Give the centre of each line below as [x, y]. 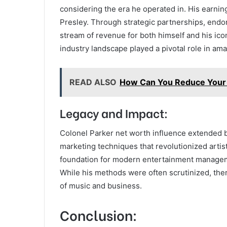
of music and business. [101, 185]
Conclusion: [99, 214]
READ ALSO [93, 82]
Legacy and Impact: [114, 113]
